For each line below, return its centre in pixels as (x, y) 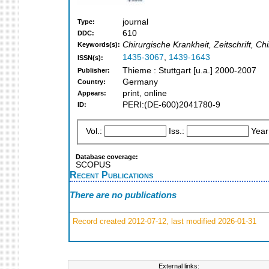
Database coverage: (107, 156)
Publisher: (94, 71)
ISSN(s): (90, 58)
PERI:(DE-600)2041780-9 (171, 105)
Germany (140, 82)
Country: (92, 82)
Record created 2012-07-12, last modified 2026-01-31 (163, 221)
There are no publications (123, 195)
